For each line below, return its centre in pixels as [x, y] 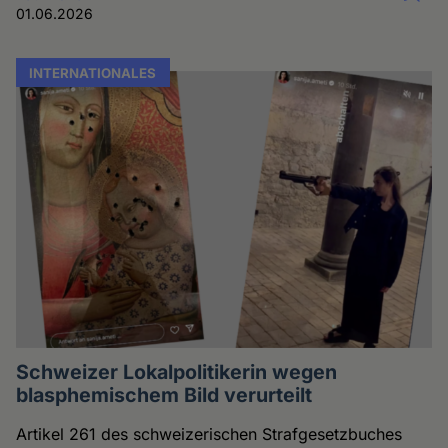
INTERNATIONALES [93, 72]
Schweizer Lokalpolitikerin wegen [177, 371]
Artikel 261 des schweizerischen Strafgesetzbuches [209, 433]
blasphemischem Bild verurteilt [164, 394]
